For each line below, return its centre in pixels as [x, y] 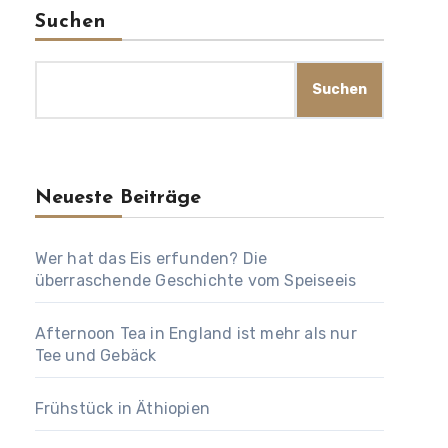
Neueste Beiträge [117, 198]
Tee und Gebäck [95, 355]
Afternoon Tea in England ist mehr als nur [195, 333]
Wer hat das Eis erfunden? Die [151, 258]
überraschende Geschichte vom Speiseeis [195, 280]
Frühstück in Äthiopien [122, 408]
